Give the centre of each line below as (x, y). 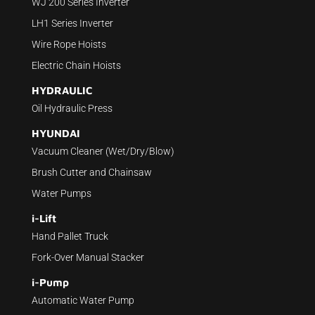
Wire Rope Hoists (69, 45)
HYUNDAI (56, 134)
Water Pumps (61, 194)
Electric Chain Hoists (76, 66)
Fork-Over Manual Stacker (88, 258)
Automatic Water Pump (83, 301)
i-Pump (50, 283)
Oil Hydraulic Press (72, 109)
